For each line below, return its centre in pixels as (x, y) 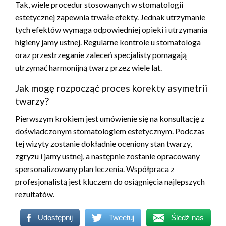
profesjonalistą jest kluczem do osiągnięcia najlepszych (110, 182)
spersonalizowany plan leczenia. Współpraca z (95, 169)
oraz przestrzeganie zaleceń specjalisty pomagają (101, 55)
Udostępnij (55, 218)
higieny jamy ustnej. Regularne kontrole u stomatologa (108, 42)
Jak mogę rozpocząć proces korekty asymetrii (111, 88)
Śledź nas (187, 218)
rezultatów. (35, 194)
